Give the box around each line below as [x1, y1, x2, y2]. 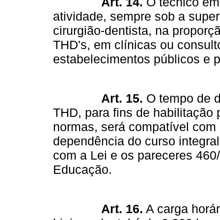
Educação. [53, 163, 112, 176]
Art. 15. [101, 91, 143, 105]
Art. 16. [101, 202, 143, 216]
